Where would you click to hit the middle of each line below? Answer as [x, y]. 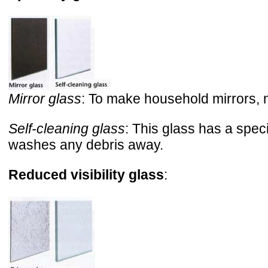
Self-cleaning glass [67, 128]
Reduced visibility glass [86, 174]
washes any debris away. [86, 144]
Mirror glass [45, 98]
